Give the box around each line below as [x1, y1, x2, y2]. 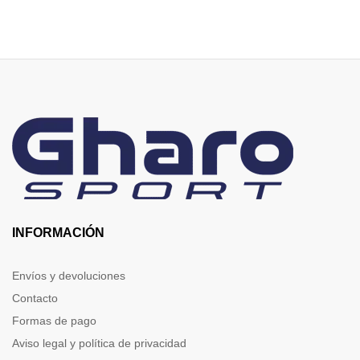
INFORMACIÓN [12, 226, 104, 240]
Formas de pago [12, 314, 96, 328]
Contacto [12, 292, 58, 305]
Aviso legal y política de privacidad [12, 337, 186, 350]
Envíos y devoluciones [12, 269, 125, 283]
